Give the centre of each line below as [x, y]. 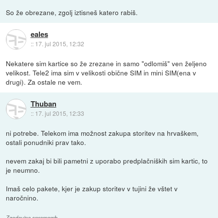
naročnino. [22, 198]
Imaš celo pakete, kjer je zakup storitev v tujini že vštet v [92, 189]
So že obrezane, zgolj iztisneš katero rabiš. [72, 12]
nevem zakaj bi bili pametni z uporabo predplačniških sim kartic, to [107, 161]
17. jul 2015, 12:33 [59, 113]
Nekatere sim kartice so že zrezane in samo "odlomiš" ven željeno [107, 64]
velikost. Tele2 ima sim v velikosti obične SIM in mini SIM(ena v [101, 73]
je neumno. [23, 170]
